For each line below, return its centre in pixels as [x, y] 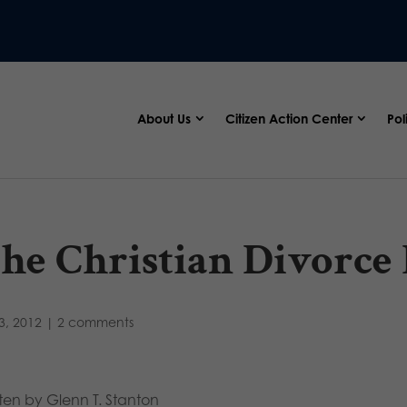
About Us [164, 119]
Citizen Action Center [289, 119]
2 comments [95, 322]
